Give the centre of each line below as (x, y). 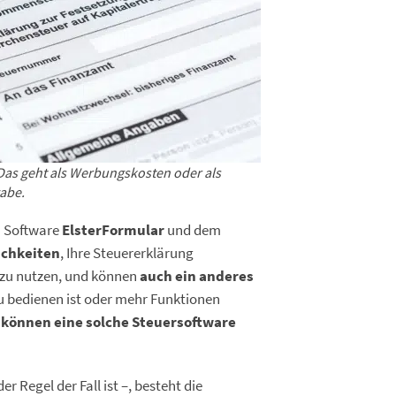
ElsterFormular (113, 230)
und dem (193, 230)
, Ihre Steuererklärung (127, 253)
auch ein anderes (197, 276)
